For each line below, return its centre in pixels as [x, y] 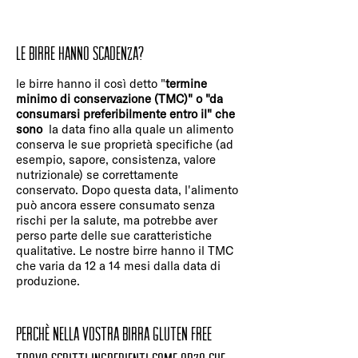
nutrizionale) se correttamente [97, 175]
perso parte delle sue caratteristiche [114, 236]
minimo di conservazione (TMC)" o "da [119, 99]
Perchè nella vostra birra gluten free [114, 334]
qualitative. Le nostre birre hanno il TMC [125, 251]
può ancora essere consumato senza [115, 205]
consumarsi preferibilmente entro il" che [125, 114]
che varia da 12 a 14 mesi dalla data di [118, 266]
